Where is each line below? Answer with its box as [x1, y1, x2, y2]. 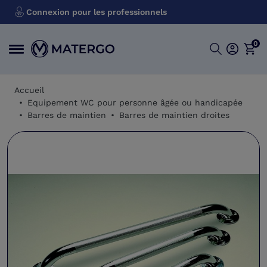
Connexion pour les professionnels [24, 7, 167, 17]
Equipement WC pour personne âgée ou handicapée [27, 98, 243, 107]
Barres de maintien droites [119, 110, 229, 120]
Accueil [14, 85, 44, 95]
